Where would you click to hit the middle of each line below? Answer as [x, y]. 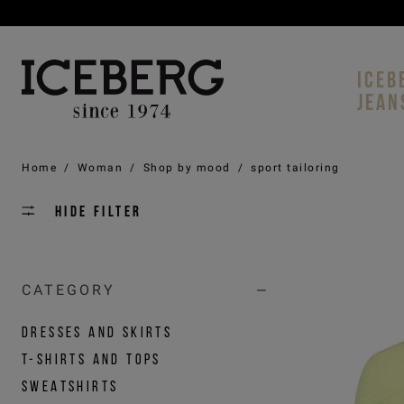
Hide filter [99, 211]
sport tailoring [295, 168]
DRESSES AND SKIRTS [97, 332]
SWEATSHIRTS [70, 386]
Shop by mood [187, 168]
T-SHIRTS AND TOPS [92, 359]
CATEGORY [69, 290]
